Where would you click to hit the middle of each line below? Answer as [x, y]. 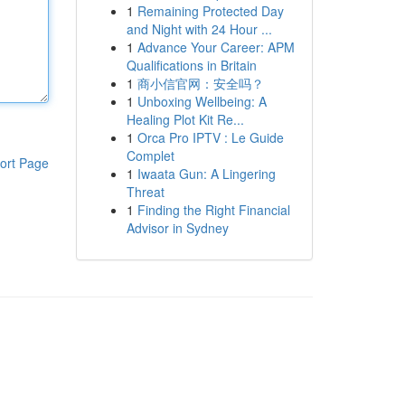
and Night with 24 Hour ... [199, 29]
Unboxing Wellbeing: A [202, 101]
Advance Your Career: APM [216, 47]
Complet [150, 155]
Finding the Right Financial [213, 210]
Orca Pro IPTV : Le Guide [210, 137]
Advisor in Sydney [177, 228]
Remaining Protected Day [210, 11]
